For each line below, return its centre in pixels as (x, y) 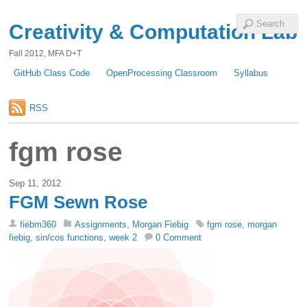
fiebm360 (38, 225)
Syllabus (251, 73)
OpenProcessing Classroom (162, 73)
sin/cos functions (70, 238)
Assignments (101, 225)
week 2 (123, 238)
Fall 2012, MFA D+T (46, 53)
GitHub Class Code (52, 73)
